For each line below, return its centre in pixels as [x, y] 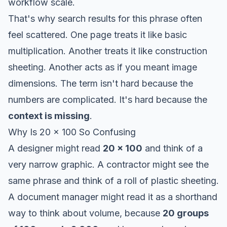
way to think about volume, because [85, 213]
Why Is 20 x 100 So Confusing [72, 132]
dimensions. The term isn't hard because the [101, 83]
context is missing [49, 116]
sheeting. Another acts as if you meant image [103, 67]
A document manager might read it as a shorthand [113, 197]
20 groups [186, 213]
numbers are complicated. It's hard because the [108, 99]
